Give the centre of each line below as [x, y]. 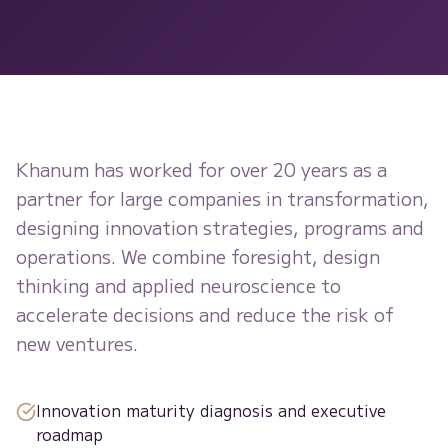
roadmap [69, 434]
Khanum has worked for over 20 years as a [201, 169]
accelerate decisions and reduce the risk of [205, 314]
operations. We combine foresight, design [198, 256]
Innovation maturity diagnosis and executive [211, 410]
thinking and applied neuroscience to [178, 285]
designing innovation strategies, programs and [220, 227]
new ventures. [77, 343]
